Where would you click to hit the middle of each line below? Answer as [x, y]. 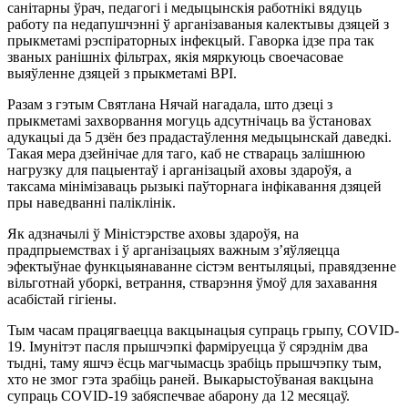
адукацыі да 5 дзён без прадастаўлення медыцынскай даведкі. [199, 137]
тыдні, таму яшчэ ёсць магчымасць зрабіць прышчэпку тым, [194, 362]
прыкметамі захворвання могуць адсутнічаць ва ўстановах [189, 120]
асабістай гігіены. [62, 299]
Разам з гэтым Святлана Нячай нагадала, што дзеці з [170, 104]
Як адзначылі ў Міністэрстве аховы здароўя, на [153, 233]
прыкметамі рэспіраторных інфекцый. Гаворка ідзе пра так [191, 40]
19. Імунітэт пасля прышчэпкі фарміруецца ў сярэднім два [188, 346]
